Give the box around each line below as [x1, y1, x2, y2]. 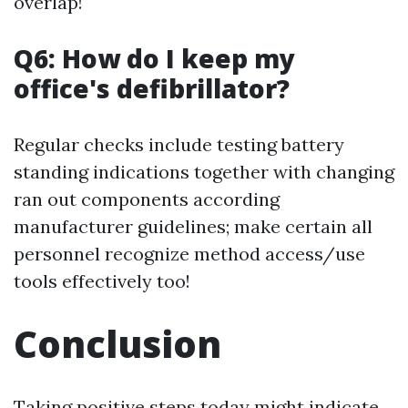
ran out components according [14, 188, 280, 210]
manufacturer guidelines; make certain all [14, 215, 372, 238]
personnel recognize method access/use [14, 242, 365, 265]
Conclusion [14, 319, 221, 369]
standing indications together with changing [14, 160, 394, 183]
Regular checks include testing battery [14, 133, 344, 156]
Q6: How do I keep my [14, 41, 295, 76]
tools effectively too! [14, 270, 190, 292]
